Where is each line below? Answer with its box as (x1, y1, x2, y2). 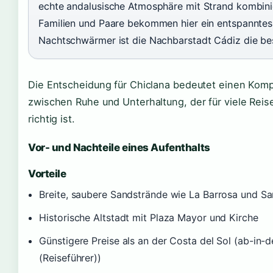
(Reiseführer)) (39, 251, 101, 264)
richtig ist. (28, 112, 75, 125)
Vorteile (28, 167, 66, 180)
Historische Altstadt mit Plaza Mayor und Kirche (39, 211, 258, 224)
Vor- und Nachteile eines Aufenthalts (28, 141, 210, 154)
